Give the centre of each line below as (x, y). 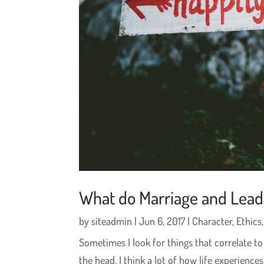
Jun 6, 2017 (162, 221)
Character (212, 221)
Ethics (249, 221)
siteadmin (112, 221)
